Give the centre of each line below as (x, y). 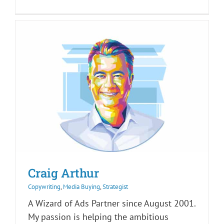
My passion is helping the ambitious (98, 217)
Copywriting (44, 187)
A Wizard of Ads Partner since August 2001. (112, 203)
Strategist (115, 187)
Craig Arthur (63, 173)
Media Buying (81, 187)
